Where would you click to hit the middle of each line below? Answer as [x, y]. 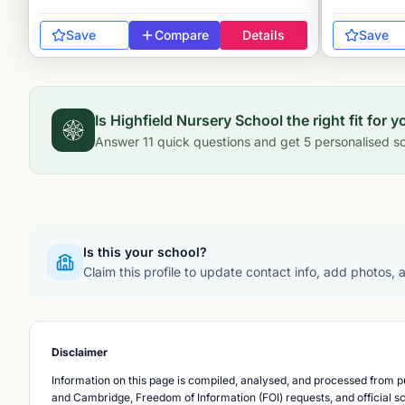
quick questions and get [227, 141]
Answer [119, 141]
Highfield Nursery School [197, 120]
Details [264, 35]
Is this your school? [145, 252]
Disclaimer [80, 352]
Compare [182, 35]
